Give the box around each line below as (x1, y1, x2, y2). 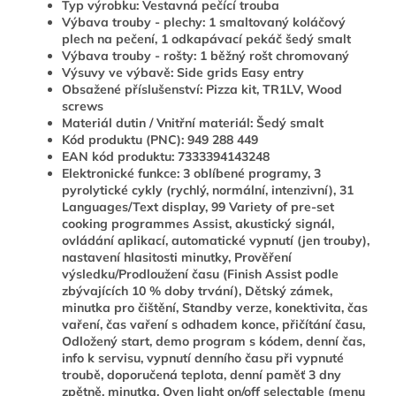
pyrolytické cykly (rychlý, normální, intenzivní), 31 (62, 182, 354, 199)
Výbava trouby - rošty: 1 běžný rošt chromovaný (62, 48, 349, 65)
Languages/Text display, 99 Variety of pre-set (62, 199, 334, 216)
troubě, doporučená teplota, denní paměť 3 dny (62, 367, 341, 384)
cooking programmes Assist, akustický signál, (62, 216, 334, 232)
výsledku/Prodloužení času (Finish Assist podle (62, 266, 339, 283)
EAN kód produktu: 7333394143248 (62, 148, 270, 165)
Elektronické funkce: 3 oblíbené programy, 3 (62, 165, 321, 182)
